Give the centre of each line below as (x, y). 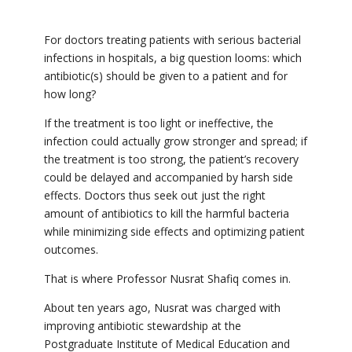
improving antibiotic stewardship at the (143, 326)
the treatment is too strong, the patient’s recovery (171, 159)
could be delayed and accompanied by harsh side (169, 178)
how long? (71, 94)
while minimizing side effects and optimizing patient (174, 232)
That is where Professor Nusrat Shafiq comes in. (169, 279)
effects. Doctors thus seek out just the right (155, 196)
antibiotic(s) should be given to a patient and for (166, 76)
